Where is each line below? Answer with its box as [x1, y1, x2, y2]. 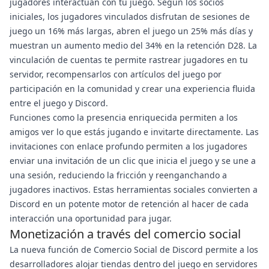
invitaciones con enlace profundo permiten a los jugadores [10, 141, 247, 152]
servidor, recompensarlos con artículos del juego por [10, 68, 222, 80]
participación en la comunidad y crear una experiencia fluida [10, 83, 255, 94]
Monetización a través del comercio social [10, 226, 241, 242]
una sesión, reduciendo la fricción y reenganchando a [10, 169, 227, 181]
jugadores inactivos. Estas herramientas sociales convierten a [10, 184, 258, 195]
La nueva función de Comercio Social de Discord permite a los [10, 244, 258, 255]
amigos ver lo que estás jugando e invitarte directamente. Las [10, 126, 259, 138]
